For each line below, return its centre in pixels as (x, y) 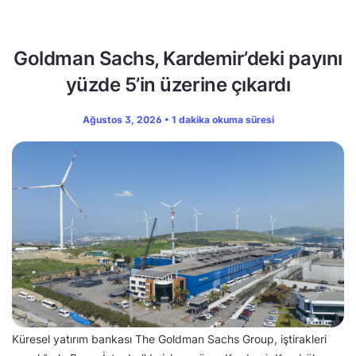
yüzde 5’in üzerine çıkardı (178, 84)
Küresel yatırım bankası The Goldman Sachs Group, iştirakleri (169, 339)
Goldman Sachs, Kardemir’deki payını (178, 58)
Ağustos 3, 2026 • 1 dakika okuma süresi (178, 119)
